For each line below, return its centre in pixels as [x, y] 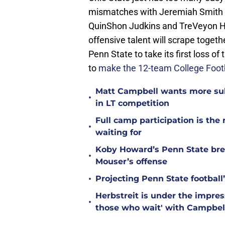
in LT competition [132, 103]
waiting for [119, 133]
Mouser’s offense [131, 162]
